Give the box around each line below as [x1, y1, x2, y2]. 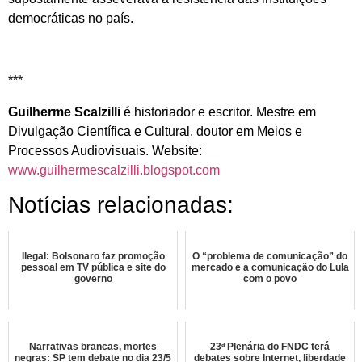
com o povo [243, 272, 297, 284]
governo [74, 272, 112, 284]
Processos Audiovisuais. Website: [8, 143, 202, 158]
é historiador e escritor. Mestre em [124, 104, 316, 119]
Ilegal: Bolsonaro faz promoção [21, 250, 165, 262]
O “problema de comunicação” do [192, 250, 347, 262]
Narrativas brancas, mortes [29, 340, 157, 352]
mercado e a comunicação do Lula [191, 261, 349, 273]
